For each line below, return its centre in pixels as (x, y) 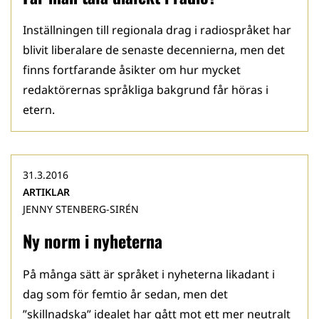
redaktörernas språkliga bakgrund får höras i (146, 90)
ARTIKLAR (46, 192)
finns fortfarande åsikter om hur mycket (132, 70)
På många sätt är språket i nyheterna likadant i (149, 274)
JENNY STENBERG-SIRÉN (81, 209)
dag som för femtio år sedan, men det (125, 294)
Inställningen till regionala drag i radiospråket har (157, 30)
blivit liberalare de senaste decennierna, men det (154, 50)
